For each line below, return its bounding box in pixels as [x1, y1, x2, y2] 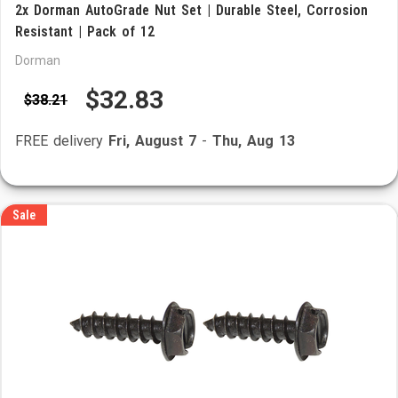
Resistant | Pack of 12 [15, 23, 155, 40]
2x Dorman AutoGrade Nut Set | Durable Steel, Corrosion [15, 2, 368, 19]
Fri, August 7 [108, 132, 196, 149]
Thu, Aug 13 [212, 132, 295, 149]
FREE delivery [15, 132, 108, 149]
